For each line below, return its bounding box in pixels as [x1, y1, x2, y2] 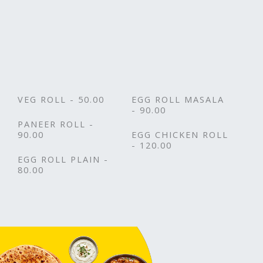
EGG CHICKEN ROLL [131, 128, 228, 140]
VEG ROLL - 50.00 [18, 93, 104, 105]
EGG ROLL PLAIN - [18, 153, 109, 165]
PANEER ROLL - [18, 117, 94, 130]
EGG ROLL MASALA [131, 93, 224, 105]
